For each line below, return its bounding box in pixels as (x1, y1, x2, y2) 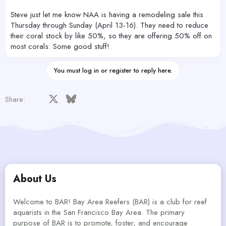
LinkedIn (93, 92, 118, 104)
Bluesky (75, 92, 99, 104)
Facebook (40, 92, 73, 104)
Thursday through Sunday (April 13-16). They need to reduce (11, 19, 208, 31)
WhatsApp (163, 92, 198, 104)
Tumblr (146, 92, 168, 104)
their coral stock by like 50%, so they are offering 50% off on (11, 30, 212, 41)
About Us (13, 171, 56, 186)
